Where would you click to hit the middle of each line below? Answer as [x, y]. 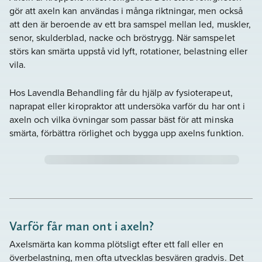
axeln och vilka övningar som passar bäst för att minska [121, 120]
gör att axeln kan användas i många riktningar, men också [126, 10]
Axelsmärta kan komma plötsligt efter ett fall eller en [116, 244]
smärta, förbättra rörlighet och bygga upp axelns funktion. [127, 133]
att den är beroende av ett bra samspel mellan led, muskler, [130, 24]
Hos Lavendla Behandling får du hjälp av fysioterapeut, [121, 93]
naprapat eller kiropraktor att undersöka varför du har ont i [127, 106]
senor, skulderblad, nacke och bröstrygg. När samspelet [122, 37]
